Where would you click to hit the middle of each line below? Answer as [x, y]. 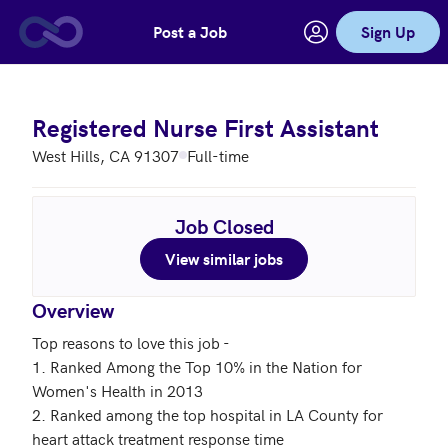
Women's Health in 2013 [117, 390]
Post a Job [190, 31]
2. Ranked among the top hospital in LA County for [207, 414]
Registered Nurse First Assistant [205, 127]
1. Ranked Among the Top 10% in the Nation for [197, 366]
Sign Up [387, 31]
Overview [73, 309]
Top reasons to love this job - [132, 342]
